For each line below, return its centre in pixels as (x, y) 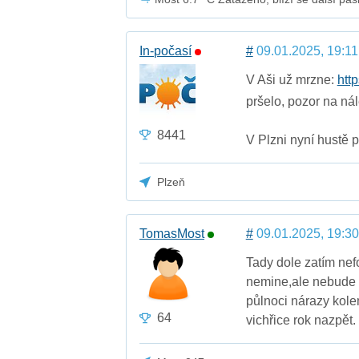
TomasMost (172, 233)
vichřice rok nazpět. (301, 320)
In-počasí (166, 50)
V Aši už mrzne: (291, 79)
